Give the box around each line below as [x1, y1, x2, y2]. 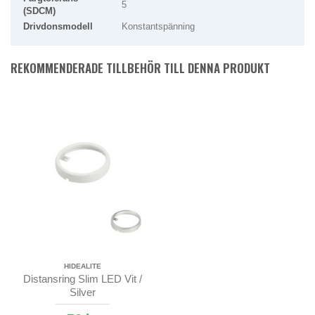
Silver [69, 286, 96, 299]
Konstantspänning [122, 21, 195, 32]
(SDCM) [23, 6, 56, 17]
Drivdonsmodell [23, 21, 93, 32]
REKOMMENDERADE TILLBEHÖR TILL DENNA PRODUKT [11, 59, 270, 77]
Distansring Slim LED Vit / [22, 273, 142, 285]
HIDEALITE [63, 262, 101, 271]
